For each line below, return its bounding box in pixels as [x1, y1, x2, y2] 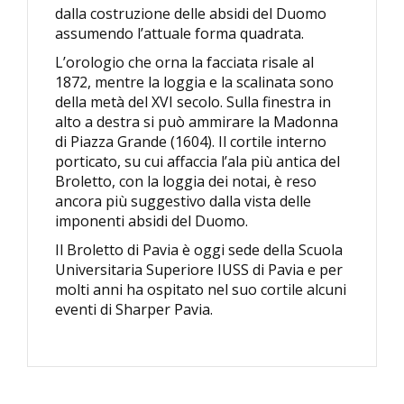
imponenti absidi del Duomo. [55, 211, 248, 232]
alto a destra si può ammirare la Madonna [55, 112, 338, 133]
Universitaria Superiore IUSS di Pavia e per [55, 260, 343, 280]
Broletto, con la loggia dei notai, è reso [55, 171, 317, 192]
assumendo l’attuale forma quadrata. [55, 23, 304, 44]
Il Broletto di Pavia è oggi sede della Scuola [55, 240, 343, 261]
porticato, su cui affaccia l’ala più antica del [55, 151, 340, 172]
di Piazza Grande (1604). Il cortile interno [55, 132, 326, 152]
